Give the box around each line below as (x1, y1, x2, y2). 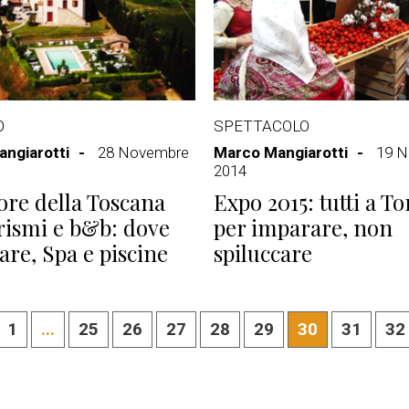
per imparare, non (214, 213, 393, 242)
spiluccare (214, 238, 312, 267)
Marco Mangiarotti (214, 143, 348, 162)
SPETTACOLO (214, 117, 309, 135)
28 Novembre (98, 143, 189, 162)
